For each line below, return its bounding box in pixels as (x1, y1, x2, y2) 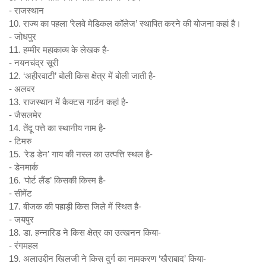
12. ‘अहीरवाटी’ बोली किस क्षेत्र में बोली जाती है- (9, 71, 156, 81)
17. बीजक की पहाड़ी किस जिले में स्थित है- (9, 201, 141, 211)
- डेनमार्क (9, 162, 40, 172)
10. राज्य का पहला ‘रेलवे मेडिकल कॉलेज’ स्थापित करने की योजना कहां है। (9, 18, 241, 28)
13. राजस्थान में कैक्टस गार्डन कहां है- (9, 97, 128, 107)
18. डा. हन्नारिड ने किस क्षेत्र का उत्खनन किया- (9, 227, 161, 237)
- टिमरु (9, 136, 34, 146)
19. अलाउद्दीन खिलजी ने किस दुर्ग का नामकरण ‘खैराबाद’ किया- (9, 254, 206, 264)
